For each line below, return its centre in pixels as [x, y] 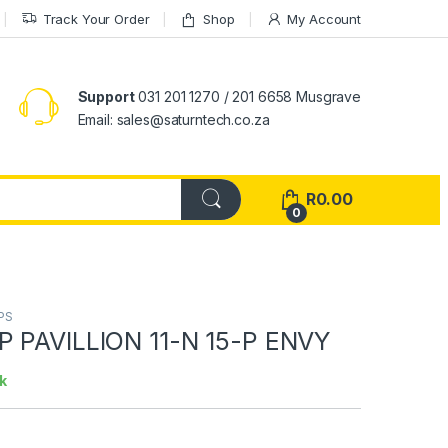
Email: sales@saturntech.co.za [173, 119]
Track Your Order [96, 18]
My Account [324, 18]
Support [106, 96]
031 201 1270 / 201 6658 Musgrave [247, 96]
